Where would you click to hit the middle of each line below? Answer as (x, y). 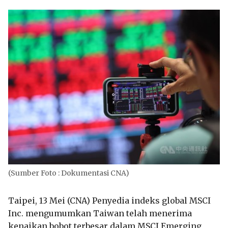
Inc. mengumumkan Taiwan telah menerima (100, 213)
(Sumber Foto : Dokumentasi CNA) (69, 173)
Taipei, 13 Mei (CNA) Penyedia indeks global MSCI (109, 200)
